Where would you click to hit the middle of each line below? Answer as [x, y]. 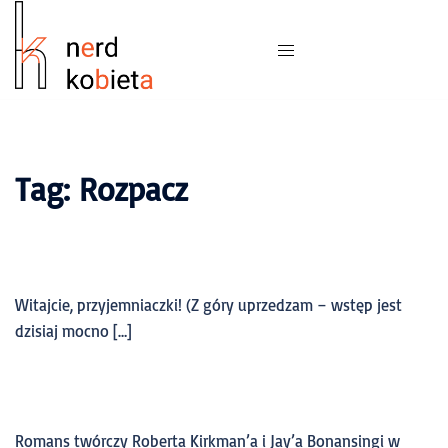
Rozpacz [133, 189]
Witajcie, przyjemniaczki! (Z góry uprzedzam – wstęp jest [208, 305]
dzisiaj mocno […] [73, 331]
